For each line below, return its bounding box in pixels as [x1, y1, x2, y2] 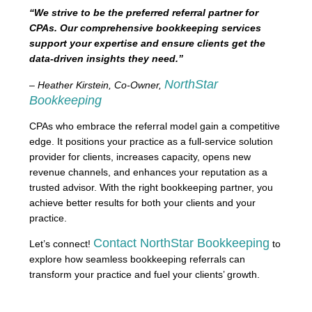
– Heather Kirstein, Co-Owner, [29, 79, 164, 91]
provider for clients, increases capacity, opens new [29, 151, 251, 163]
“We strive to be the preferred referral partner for [29, 7, 258, 19]
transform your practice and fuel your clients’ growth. [29, 269, 260, 281]
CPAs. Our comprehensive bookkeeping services [29, 22, 261, 34]
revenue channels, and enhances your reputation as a [29, 166, 267, 178]
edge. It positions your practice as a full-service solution [29, 136, 273, 148]
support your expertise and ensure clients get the [29, 38, 265, 49]
